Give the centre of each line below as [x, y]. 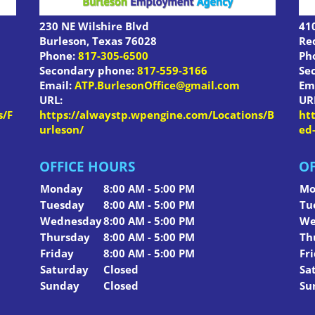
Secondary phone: [88, 70]
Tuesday [62, 205]
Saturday [64, 270]
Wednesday [71, 221]
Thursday [65, 237]
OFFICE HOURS [87, 167]
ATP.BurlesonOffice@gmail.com [157, 85]
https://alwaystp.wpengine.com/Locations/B [156, 114]
